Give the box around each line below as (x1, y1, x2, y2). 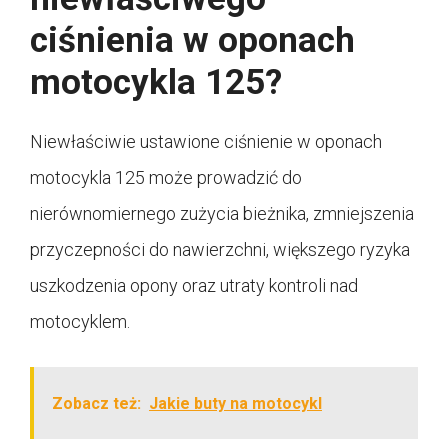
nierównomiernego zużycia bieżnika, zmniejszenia (30, 202, 414, 224)
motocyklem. (30, 310, 130, 332)
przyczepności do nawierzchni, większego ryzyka (30, 238, 410, 260)
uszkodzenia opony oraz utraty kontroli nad (30, 274, 358, 296)
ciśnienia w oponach (30, 19, 355, 61)
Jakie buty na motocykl (149, 393, 322, 413)
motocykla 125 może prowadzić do (30, 166, 302, 188)
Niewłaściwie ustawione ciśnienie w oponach (30, 130, 382, 152)
